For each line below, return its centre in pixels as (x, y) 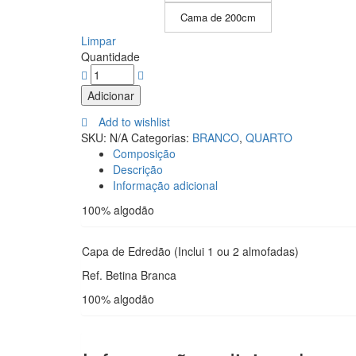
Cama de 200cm (218, 17)
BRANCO (216, 137)
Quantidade (110, 56)
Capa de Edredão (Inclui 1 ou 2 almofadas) (190, 251)
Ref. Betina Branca (129, 275)
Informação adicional (165, 185)
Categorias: (160, 137)
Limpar (99, 41)
